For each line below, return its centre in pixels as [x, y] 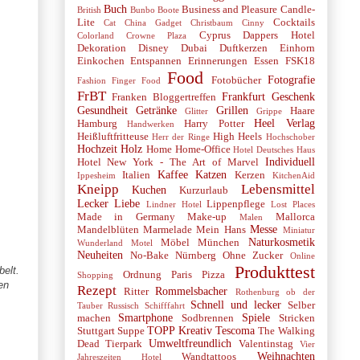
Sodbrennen [208, 318]
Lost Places [292, 204]
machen [94, 318]
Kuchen [149, 190]
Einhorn [297, 48]
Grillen [232, 110]
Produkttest [274, 272]
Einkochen [100, 61]
